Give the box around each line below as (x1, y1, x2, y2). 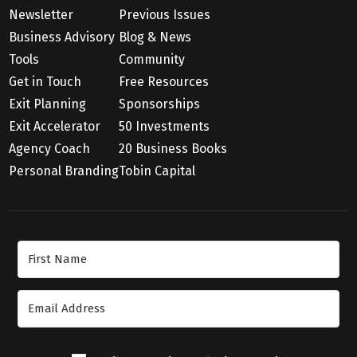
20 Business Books (119, 140, 228, 156)
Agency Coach (9, 140, 91, 156)
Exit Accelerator (9, 118, 101, 134)
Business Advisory (9, 29, 116, 45)
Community (119, 51, 186, 67)
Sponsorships (119, 96, 201, 112)
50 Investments (119, 118, 210, 134)
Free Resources (119, 73, 210, 89)
